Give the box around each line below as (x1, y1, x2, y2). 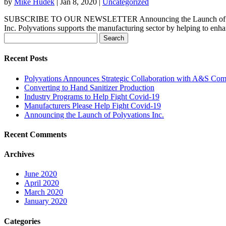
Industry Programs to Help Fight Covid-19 (24, 92, 159, 101)
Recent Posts (4, 54, 47, 63)
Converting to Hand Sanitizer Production (24, 83, 154, 92)
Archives (4, 150, 34, 159)
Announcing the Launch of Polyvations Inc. (24, 110, 164, 119)
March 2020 (24, 188, 63, 197)
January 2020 (24, 197, 67, 206)
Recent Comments (4, 130, 67, 139)
